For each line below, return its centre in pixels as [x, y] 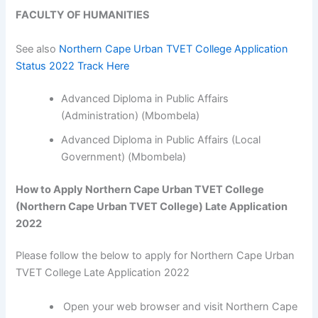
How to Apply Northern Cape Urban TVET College [140, 189]
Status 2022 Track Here [73, 66]
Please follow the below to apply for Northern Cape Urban [155, 256]
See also [38, 49]
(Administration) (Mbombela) [131, 115]
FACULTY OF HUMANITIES [83, 15]
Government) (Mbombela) [124, 157]
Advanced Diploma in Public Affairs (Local [161, 139]
